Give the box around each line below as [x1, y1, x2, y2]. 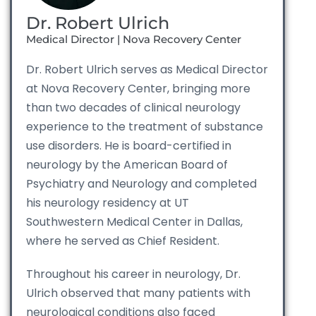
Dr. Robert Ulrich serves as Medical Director [26, 61, 268, 78]
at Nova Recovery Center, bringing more [26, 80, 250, 97]
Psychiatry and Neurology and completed [26, 176, 257, 193]
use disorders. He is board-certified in [26, 138, 231, 154]
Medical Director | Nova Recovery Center [26, 32, 241, 47]
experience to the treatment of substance [26, 119, 263, 135]
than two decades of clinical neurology [26, 99, 241, 116]
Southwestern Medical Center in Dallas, [26, 214, 243, 231]
